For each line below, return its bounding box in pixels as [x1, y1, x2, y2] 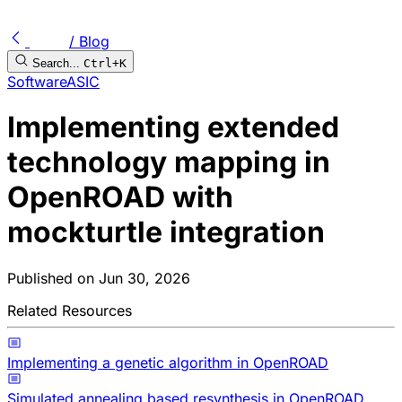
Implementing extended [7, 109, 339, 145]
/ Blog [69, 32, 109, 50]
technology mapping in [7, 144, 330, 180]
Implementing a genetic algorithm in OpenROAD [7, 353, 328, 371]
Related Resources [7, 301, 132, 319]
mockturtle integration [7, 214, 325, 250]
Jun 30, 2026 [99, 268, 190, 287]
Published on [7, 268, 99, 287]
